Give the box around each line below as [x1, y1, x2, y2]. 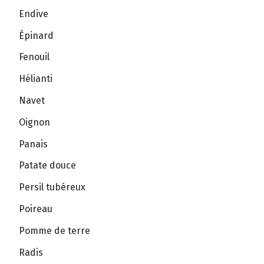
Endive [19, 8, 48, 19]
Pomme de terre [19, 225, 90, 236]
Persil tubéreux [19, 181, 85, 193]
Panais [19, 138, 48, 150]
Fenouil [19, 51, 49, 63]
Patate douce [19, 160, 76, 171]
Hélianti [19, 73, 52, 85]
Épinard [19, 29, 54, 41]
